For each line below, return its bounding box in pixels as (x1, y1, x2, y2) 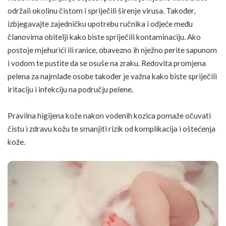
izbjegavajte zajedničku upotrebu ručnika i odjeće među (8, 19, 193, 29)
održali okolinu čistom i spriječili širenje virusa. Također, (8, 6, 195, 16)
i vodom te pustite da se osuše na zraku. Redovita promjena (8, 59, 206, 68)
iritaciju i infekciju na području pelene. (8, 85, 133, 94)
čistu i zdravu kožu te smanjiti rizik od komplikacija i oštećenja (8, 124, 215, 133)
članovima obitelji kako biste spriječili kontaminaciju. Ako (8, 32, 201, 42)
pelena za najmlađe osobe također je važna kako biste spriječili (8, 72, 217, 81)
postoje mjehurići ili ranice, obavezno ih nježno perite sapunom (8, 45, 217, 55)
